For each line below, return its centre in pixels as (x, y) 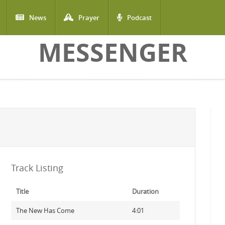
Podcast (139, 18)
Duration (145, 191)
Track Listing (37, 168)
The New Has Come (45, 210)
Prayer (89, 18)
